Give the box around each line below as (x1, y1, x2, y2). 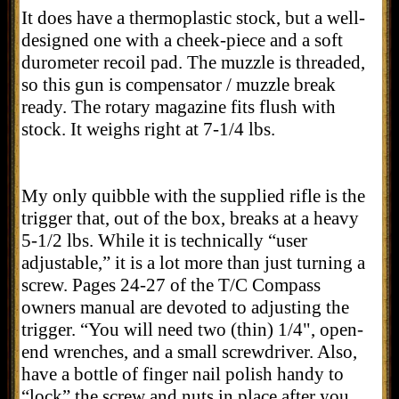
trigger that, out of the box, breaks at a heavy (21, 207, 359, 229)
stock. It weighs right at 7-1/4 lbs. (21, 118, 275, 140)
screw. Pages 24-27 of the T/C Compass (21, 273, 321, 296)
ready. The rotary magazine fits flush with (21, 95, 336, 118)
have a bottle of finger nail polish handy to (21, 362, 344, 385)
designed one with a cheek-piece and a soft (21, 28, 343, 51)
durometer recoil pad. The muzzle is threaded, (21, 51, 365, 73)
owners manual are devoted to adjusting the (21, 296, 349, 318)
